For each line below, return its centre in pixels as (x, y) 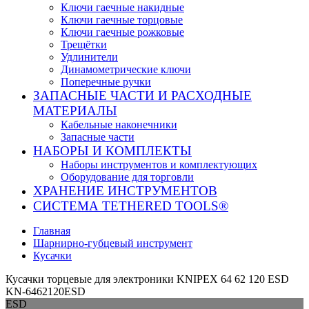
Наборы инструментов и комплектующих (159, 165)
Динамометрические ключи (126, 69)
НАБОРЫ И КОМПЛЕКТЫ (112, 151)
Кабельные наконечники (119, 124)
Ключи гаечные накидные (122, 7)
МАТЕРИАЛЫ (75, 111)
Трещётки (84, 44)
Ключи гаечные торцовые (122, 20)
